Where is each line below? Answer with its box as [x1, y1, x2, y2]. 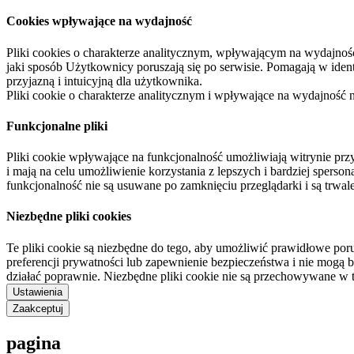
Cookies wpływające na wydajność [6, 14, 192, 28]
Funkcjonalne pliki [6, 119, 107, 133]
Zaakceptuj [13, 302, 63, 314]
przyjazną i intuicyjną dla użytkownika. [6, 73, 202, 88]
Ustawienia [13, 285, 62, 298]
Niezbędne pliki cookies [6, 209, 131, 224]
